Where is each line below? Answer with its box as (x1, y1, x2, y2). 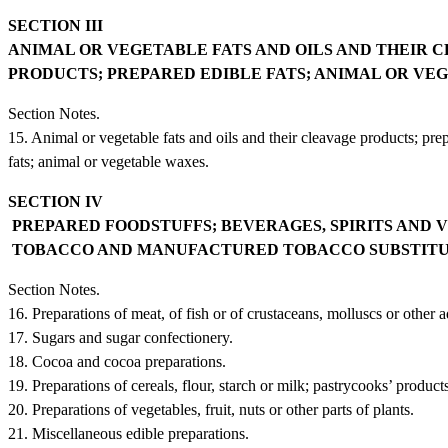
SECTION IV (8, 192, 107, 210)
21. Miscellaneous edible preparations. (8, 424, 249, 442)
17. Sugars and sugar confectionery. (8, 328, 233, 346)
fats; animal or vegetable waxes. (8, 152, 209, 170)
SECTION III (8, 16, 107, 34)
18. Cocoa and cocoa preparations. (8, 352, 226, 370)
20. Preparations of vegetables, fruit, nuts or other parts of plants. (8, 400, 414, 418)
